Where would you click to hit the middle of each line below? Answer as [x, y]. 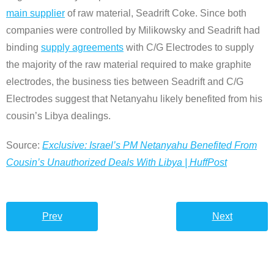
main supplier [35, 13]
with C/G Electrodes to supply [189, 47]
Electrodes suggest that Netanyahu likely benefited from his [134, 98]
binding [24, 47]
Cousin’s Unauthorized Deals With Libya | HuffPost [117, 162]
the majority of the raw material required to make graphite [129, 64]
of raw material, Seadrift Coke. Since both [156, 13]
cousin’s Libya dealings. [58, 116]
